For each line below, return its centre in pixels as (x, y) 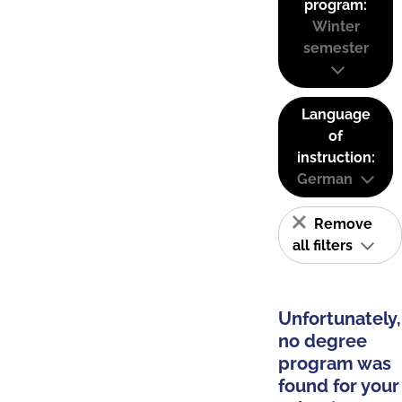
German (325, 179)
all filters (324, 245)
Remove (341, 224)
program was (335, 363)
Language (336, 114)
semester (336, 48)
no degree (323, 341)
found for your (339, 386)
